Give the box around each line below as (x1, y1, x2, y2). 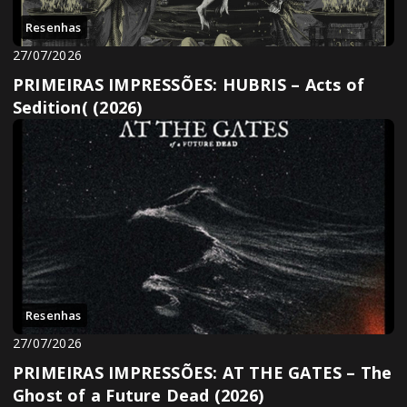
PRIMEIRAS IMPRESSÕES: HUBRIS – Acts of (13, 74, 364, 96)
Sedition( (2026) (13, 96, 143, 119)
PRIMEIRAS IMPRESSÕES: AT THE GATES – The (13, 361, 392, 383)
